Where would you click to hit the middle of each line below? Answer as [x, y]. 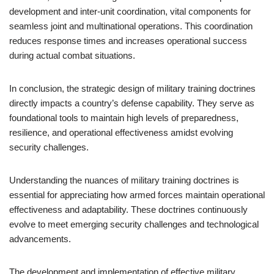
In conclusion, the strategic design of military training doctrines [132, 88]
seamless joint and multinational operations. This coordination [131, 26]
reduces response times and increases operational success [128, 41]
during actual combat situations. [72, 55]
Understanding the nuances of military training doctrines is [124, 180]
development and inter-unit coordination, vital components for [130, 11]
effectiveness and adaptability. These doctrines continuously [128, 209]
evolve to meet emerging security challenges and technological [134, 224]
